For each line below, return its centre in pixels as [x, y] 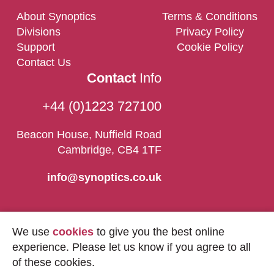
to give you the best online [159, 232]
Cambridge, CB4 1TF [109, 150]
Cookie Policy [210, 47]
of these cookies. [54, 262]
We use [32, 232]
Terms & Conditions [210, 17]
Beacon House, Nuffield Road [89, 135]
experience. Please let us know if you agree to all [131, 247]
